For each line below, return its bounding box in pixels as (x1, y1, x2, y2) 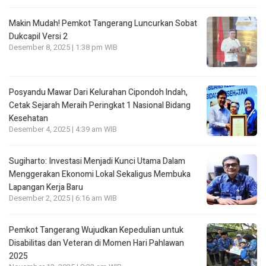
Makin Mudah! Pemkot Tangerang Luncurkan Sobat (9, 17, 197, 30)
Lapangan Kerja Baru (9, 181, 83, 194)
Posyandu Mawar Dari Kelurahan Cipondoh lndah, (9, 86, 188, 99)
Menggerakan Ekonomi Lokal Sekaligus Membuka (9, 168, 191, 181)
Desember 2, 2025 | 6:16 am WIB (9, 193, 117, 204)
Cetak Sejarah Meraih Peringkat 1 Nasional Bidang (9, 99, 191, 112)
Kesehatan (9, 112, 48, 125)
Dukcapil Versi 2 (9, 30, 68, 43)
